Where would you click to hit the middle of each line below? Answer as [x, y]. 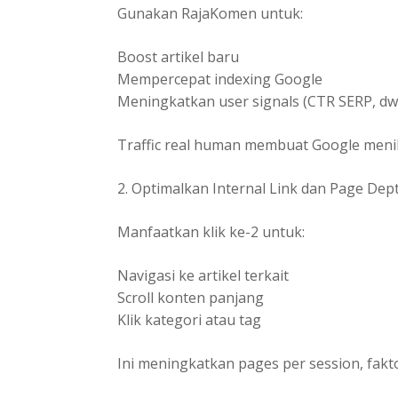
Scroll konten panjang [191, 297]
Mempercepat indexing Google [220, 79]
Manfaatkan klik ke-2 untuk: [211, 231]
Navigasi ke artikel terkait [203, 275]
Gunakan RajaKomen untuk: [210, 13]
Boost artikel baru [178, 56]
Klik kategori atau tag [189, 319]
